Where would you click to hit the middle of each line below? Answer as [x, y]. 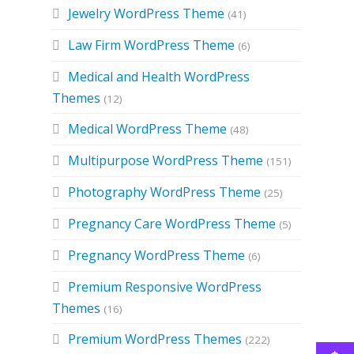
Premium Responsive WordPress [165, 287]
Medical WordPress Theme [148, 129]
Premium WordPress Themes [155, 339]
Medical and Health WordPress [159, 77]
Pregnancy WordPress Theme [157, 255]
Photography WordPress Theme [165, 192]
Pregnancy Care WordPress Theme [172, 224]
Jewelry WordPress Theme [147, 13]
